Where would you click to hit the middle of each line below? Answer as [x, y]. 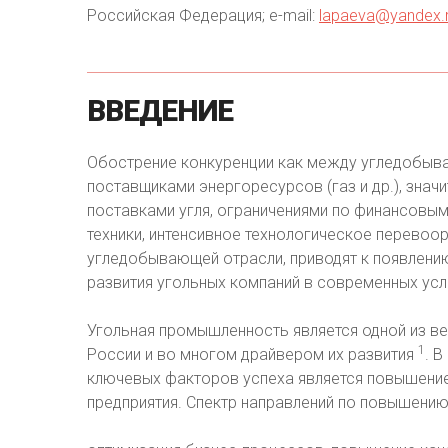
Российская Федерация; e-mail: [203, 15]
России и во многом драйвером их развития [252, 354]
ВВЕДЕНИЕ [160, 110]
